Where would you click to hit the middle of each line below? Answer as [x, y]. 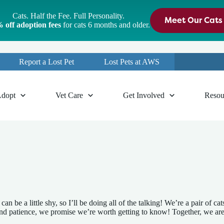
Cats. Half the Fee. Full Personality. [68, 16]
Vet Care [69, 95]
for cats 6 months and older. [105, 25]
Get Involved [143, 95]
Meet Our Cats [193, 20]
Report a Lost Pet [46, 61]
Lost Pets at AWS [132, 61]
